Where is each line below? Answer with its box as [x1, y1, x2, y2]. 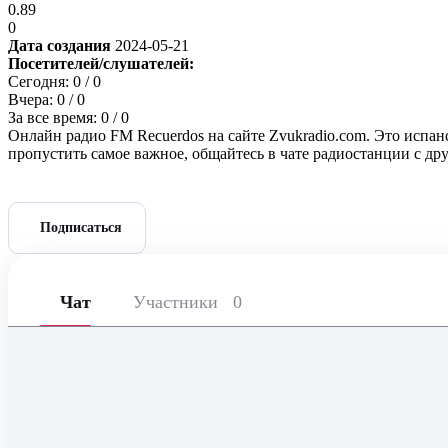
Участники [133, 292, 223, 313]
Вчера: [8, 90, 57, 108]
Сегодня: [8, 72, 73, 90]
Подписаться [40, 220, 123, 236]
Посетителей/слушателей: [8, 54, 194, 72]
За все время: [8, 108, 101, 126]
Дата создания [8, 36, 115, 54]
